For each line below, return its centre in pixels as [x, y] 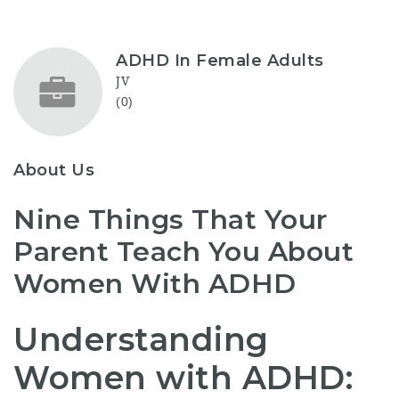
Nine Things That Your [171, 220]
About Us [54, 170]
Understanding [141, 339]
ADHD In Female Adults [220, 61]
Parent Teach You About [183, 252]
